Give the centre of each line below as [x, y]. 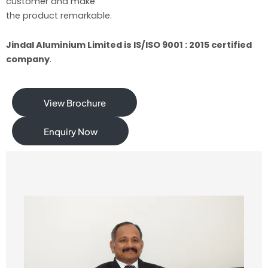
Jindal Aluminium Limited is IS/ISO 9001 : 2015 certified [129, 45]
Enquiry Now [70, 131]
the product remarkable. [59, 15]
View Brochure [74, 102]
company [28, 60]
